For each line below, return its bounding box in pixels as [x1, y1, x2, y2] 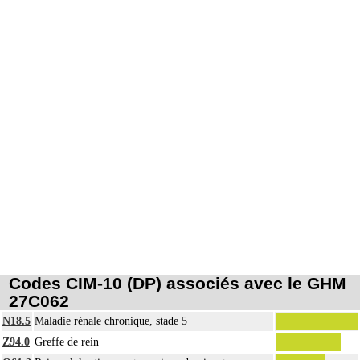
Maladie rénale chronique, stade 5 [35, 314, 187, 327]
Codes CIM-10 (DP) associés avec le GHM [8, 273, 346, 292]
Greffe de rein [35, 335, 99, 348]
